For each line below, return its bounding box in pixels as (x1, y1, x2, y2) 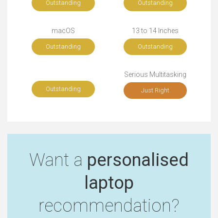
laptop (84, 172, 134, 193)
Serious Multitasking (124, 70, 186, 78)
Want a (29, 149, 87, 170)
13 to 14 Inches (131, 26, 179, 35)
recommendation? (38, 195, 180, 216)
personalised (87, 149, 189, 170)
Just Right (141, 86, 169, 94)
